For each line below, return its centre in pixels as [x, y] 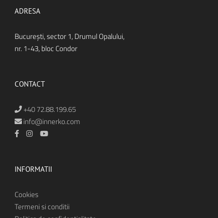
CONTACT [30, 84]
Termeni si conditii [42, 207]
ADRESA [27, 11]
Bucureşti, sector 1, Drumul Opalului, [70, 36]
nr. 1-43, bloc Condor [46, 48]
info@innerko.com [51, 121]
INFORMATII [33, 169]
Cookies [27, 194]
